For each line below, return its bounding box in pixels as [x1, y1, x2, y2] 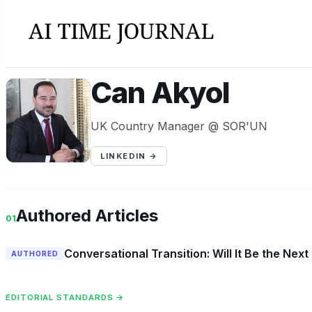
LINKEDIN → [100, 150, 158, 161]
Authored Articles [16, 205, 158, 226]
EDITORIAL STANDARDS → [6, 292, 125, 302]
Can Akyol [91, 75, 231, 110]
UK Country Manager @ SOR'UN [91, 118, 267, 133]
